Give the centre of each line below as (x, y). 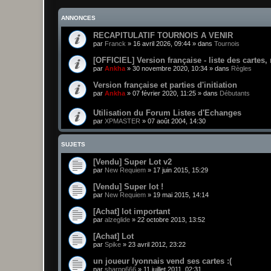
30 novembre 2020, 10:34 (170, 68)
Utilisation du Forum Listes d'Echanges (167, 113)
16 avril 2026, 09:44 (162, 43)
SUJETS (73, 145)
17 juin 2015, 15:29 (181, 170)
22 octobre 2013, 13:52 (171, 220)
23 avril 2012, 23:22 (157, 245)
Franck (115, 43)
